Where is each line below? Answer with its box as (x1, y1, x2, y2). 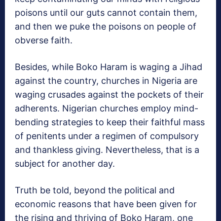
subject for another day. (15, 158, 115, 169)
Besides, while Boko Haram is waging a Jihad (15, 62, 202, 73)
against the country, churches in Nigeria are (15, 75, 197, 86)
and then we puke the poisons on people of (15, 21, 196, 32)
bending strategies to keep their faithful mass (15, 117, 205, 128)
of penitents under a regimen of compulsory (15, 131, 199, 142)
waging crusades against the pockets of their (15, 89, 204, 100)
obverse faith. (15, 35, 73, 46)
